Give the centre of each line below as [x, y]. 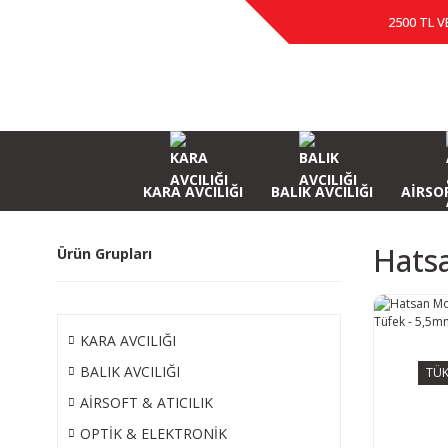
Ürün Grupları [104, 253]
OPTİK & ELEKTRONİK [153, 433]
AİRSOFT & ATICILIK [146, 402]
